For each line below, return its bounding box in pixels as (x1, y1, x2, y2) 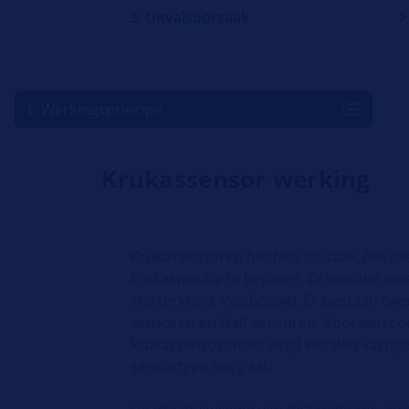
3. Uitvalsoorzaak (129, 7, 249, 28)
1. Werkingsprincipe (26, 100, 163, 121)
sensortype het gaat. (131, 356, 273, 377)
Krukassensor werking (101, 163, 371, 196)
